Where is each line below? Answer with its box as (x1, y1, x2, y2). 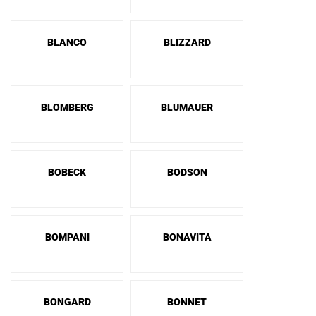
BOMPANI (44, 231, 90, 243)
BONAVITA (162, 231, 212, 243)
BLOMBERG (40, 102, 94, 113)
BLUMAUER (161, 102, 213, 113)
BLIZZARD (163, 37, 211, 48)
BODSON (166, 166, 207, 178)
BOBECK (48, 166, 86, 178)
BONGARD (43, 296, 91, 308)
